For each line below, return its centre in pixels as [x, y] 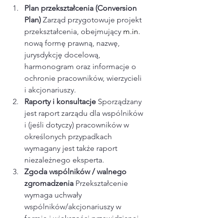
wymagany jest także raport [72, 148]
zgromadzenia [50, 183]
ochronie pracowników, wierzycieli [84, 78]
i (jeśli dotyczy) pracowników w [78, 125]
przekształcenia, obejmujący [74, 32]
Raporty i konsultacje [61, 102]
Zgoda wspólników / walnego [76, 172]
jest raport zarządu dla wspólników [85, 113]
